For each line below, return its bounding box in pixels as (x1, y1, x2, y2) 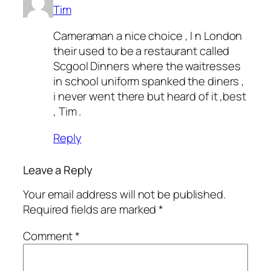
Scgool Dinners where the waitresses (53, 58, 241, 74)
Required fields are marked (23, 201, 159, 218)
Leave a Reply (23, 162, 93, 178)
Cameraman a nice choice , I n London (53, 28, 243, 44)
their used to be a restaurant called (53, 43, 230, 59)
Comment (23, 227, 76, 244)
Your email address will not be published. (23, 186, 226, 203)
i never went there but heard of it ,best (53, 88, 246, 105)
